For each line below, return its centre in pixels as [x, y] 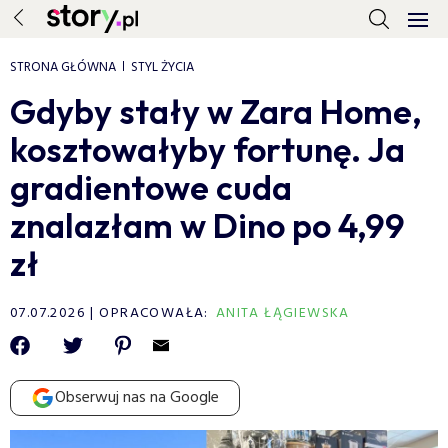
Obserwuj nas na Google [137, 398]
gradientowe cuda [151, 187]
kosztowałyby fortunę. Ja [207, 149]
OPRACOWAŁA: [154, 313]
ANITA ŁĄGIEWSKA [282, 313]
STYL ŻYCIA [162, 67]
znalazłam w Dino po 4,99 [207, 225]
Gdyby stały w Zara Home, [216, 111]
